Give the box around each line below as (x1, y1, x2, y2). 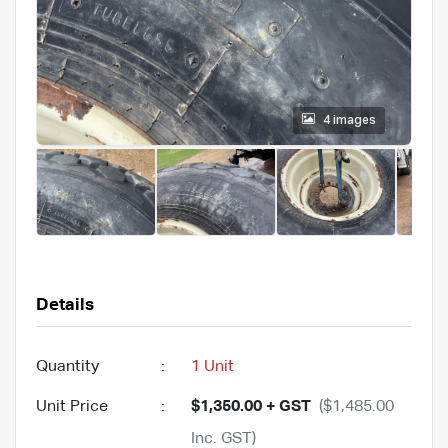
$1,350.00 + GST (191, 398, 311, 415)
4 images (323, 114, 376, 127)
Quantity (36, 358, 99, 375)
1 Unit (191, 358, 234, 375)
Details (36, 296, 94, 314)
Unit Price (36, 398, 108, 415)
